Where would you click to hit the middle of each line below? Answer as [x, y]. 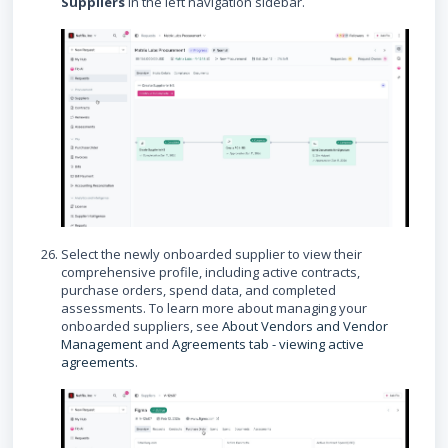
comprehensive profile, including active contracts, [210, 271]
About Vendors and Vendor [305, 325]
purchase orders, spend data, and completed [198, 289]
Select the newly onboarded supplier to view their [211, 253]
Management [101, 343]
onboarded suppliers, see [141, 325]
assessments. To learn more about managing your [214, 307]
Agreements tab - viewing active [268, 343]
